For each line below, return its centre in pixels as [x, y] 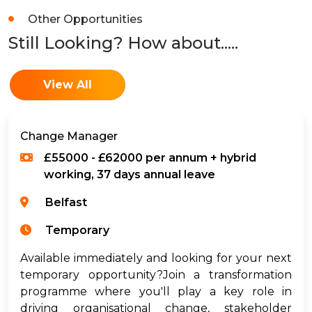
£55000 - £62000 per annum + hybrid [150, 157]
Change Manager [69, 136]
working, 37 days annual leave [130, 174]
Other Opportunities [84, 19]
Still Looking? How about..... [123, 43]
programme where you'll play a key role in [156, 291]
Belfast [66, 202]
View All [68, 85]
